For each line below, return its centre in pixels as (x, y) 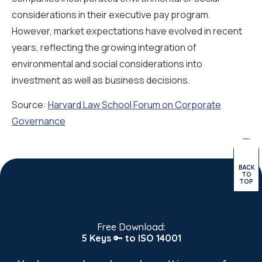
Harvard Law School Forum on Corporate (135, 105)
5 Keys (96, 238)
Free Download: (131, 227)
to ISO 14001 (153, 238)
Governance (39, 121)
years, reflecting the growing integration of (104, 47)
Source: (30, 105)
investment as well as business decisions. (101, 80)
